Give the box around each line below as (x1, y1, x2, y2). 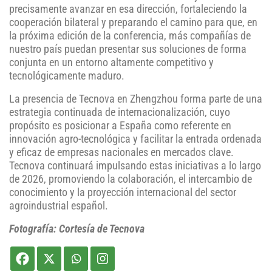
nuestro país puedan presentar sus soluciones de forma (9, 43, 246, 56)
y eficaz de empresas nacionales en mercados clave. (9, 146, 234, 159)
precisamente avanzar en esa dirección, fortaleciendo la (9, 3, 247, 16)
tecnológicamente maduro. (9, 70, 124, 83)
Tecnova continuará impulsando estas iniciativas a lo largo (9, 160, 261, 172)
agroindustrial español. (9, 200, 108, 212)
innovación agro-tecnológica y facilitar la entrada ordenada (9, 133, 262, 146)
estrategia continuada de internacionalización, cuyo (9, 106, 230, 119)
